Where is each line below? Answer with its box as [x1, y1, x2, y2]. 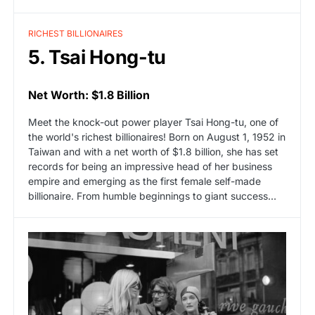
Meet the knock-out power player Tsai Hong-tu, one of [28, 115, 278, 128]
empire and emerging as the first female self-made [28, 174, 261, 187]
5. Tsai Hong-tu [28, 45, 166, 69]
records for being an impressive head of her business [28, 160, 272, 172]
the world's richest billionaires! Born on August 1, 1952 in [28, 130, 285, 143]
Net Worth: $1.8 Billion [28, 87, 150, 102]
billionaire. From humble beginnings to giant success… [28, 189, 276, 202]
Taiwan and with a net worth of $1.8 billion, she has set [28, 145, 278, 157]
